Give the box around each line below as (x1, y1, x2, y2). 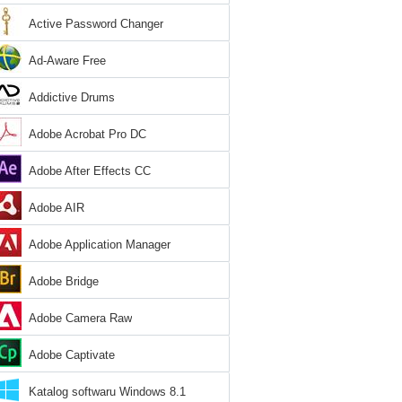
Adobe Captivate (29, 348, 115, 362)
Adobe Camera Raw (29, 311, 132, 325)
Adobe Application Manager (29, 238, 170, 251)
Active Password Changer (29, 17, 163, 31)
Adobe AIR (29, 201, 84, 214)
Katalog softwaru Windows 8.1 (29, 385, 186, 398)
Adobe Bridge (29, 275, 99, 288)
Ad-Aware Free (29, 54, 106, 67)
